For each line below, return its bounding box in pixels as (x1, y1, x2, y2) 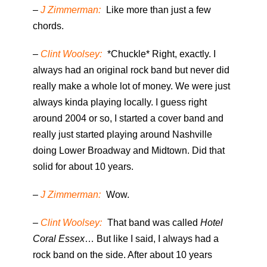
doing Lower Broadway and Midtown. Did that (33, 145, 225, 156)
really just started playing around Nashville (33, 129, 212, 140)
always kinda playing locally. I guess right (33, 97, 207, 108)
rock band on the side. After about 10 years (33, 250, 212, 260)
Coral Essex (33, 234, 85, 244)
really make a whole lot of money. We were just (33, 81, 230, 92)
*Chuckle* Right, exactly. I (105, 49, 216, 60)
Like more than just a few (104, 5, 211, 15)
